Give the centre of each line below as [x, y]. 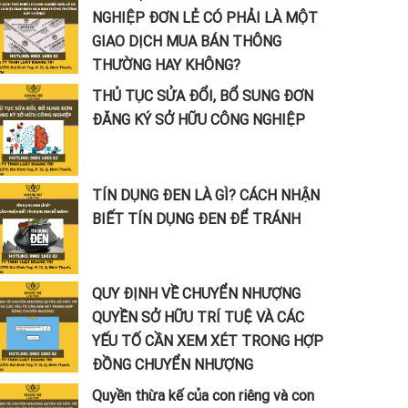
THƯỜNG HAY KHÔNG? [166, 65]
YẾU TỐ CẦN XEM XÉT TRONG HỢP [207, 341]
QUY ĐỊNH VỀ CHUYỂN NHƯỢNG [196, 294]
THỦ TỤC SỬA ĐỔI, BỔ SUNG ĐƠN [202, 96]
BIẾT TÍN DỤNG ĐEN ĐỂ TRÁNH [196, 218]
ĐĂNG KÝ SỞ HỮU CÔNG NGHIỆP [198, 120]
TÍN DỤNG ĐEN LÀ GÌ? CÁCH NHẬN [205, 194]
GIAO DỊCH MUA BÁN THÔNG [186, 41]
